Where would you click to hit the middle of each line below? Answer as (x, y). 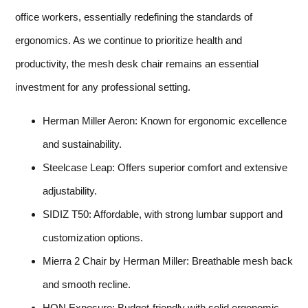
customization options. (93, 237)
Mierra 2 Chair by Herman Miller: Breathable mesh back (168, 261)
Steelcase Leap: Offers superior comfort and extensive (165, 167)
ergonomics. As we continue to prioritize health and (129, 41)
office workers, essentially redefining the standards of (134, 17)
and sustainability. (82, 144)
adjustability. (70, 190)
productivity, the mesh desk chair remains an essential (137, 64)
